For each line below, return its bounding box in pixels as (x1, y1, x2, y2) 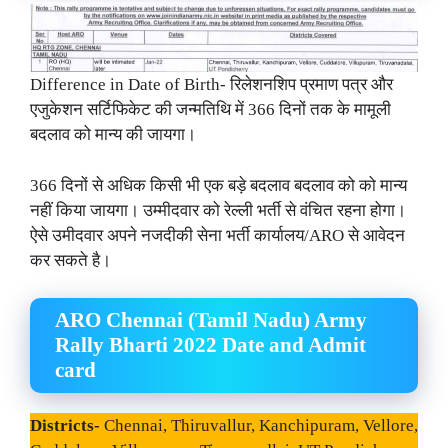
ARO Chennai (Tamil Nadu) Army (55, 308, 367, 333)
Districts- (30, 416, 104, 436)
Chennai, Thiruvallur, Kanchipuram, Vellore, (104, 416, 418, 436)
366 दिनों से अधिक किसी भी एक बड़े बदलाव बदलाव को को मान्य (30, 175, 407, 195)
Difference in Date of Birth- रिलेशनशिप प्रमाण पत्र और (30, 75, 393, 95)
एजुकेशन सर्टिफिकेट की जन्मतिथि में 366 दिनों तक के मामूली (30, 100, 391, 120)
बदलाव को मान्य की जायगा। (30, 125, 196, 145)
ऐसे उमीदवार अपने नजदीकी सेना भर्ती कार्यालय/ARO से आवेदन (30, 225, 405, 245)
